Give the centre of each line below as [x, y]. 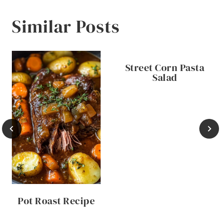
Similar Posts [66, 26]
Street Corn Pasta [165, 67]
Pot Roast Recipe [56, 201]
